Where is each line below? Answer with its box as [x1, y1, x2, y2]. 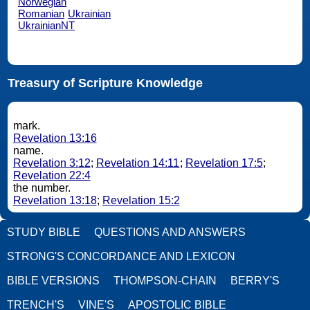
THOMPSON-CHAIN [113, 274, 217, 286]
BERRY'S [230, 274, 280, 286]
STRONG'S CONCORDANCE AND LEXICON [7, 250, 235, 262]
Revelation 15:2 [102, 194, 180, 207]
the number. [12, 182, 73, 194]
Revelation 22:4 [12, 170, 91, 182]
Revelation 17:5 [185, 157, 263, 170]
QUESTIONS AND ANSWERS [94, 226, 246, 238]
